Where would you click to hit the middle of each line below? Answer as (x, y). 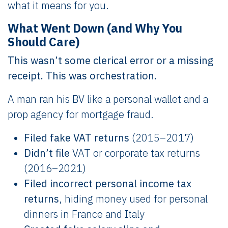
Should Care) (44, 41)
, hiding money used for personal (133, 198)
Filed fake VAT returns (77, 137)
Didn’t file (47, 153)
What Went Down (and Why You (95, 28)
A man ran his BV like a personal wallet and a (108, 99)
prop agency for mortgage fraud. (81, 114)
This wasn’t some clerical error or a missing (110, 60)
